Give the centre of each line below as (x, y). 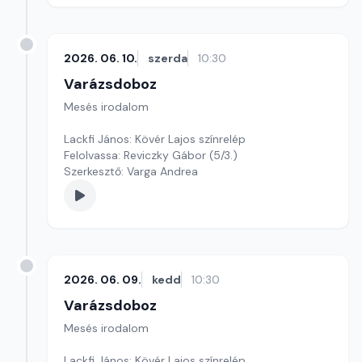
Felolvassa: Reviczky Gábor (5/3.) (151, 155)
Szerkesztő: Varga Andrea (131, 171)
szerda (168, 58)
